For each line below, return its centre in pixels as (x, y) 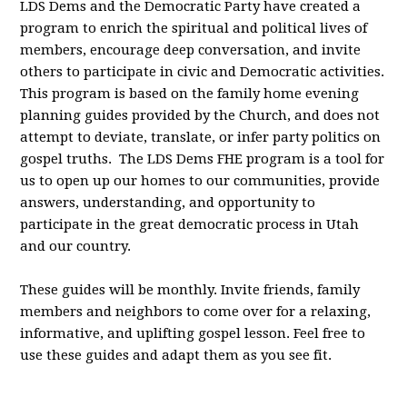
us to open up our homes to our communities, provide (200, 181)
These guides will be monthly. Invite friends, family (190, 290)
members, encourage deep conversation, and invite (191, 50)
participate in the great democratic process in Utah (190, 224)
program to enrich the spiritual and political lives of (194, 28)
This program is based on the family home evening (190, 94)
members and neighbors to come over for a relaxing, (196, 312)
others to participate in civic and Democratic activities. (203, 72)
